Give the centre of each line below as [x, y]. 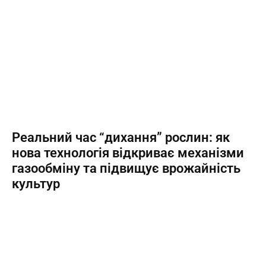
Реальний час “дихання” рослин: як [121, 137]
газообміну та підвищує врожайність [126, 168]
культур [36, 184]
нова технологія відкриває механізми [128, 153]
